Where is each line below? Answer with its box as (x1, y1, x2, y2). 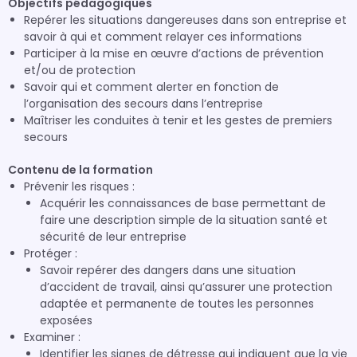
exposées (40, 312, 92, 328)
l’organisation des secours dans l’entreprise (24, 96, 263, 112)
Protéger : (24, 245, 77, 261)
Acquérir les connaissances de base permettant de (40, 195, 326, 211)
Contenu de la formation (8, 162, 153, 178)
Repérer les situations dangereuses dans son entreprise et (24, 12, 347, 28)
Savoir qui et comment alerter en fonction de (24, 79, 279, 95)
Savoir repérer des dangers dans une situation (40, 262, 296, 278)
